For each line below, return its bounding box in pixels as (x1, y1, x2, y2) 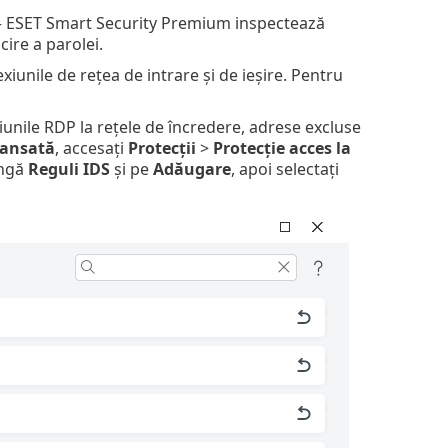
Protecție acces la (212, 136, 351, 159)
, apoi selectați (230, 157, 339, 180)
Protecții (127, 136, 196, 159)
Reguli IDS (27, 157, 110, 180)
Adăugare (152, 157, 231, 180)
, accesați (54, 136, 128, 159)
